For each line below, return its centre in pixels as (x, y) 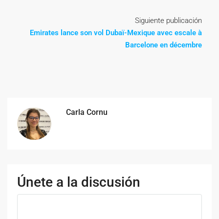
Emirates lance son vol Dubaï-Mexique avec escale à (116, 33)
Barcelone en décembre (164, 45)
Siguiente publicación (168, 20)
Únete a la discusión (79, 182)
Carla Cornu (87, 112)
